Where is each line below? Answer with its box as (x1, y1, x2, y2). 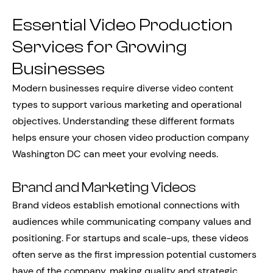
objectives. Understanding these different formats (12, 115, 235, 127)
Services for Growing (12, 37, 187, 57)
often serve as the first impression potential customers (12, 248, 257, 261)
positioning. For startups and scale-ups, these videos (12, 232, 249, 244)
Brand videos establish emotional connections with (12, 199, 239, 211)
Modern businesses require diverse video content (12, 82, 233, 94)
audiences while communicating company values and (12, 215, 251, 228)
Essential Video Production (12, 15, 233, 35)
